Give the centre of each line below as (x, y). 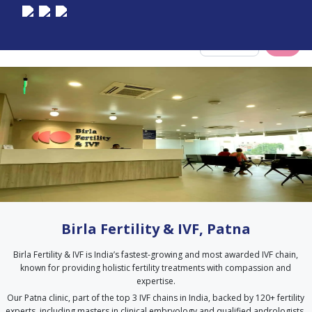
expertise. (156, 281)
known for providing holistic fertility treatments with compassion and (156, 268)
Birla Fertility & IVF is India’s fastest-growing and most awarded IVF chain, (156, 255)
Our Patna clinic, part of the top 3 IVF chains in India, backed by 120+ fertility (156, 298)
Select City (238, 44)
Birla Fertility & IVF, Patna (156, 229)
